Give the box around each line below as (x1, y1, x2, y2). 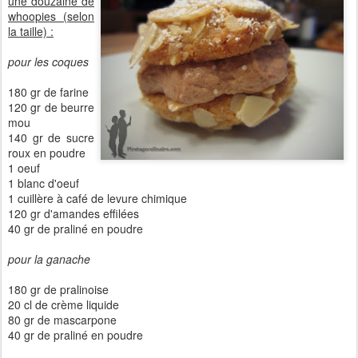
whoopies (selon (8, 8, 94, 24)
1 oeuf (8, 160, 40, 176)
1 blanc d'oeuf (8, 175, 79, 191)
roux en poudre (8, 145, 86, 161)
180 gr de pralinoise (8, 281, 109, 297)
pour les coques (8, 54, 89, 70)
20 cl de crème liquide (8, 296, 119, 312)
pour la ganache (8, 251, 90, 267)
